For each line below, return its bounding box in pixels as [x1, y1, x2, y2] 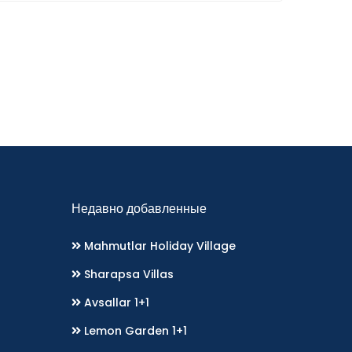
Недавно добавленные [71, 200, 207, 218]
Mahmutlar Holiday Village [81, 238, 236, 255]
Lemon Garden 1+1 [81, 323, 187, 339]
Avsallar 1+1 [81, 295, 149, 311]
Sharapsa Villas [81, 266, 174, 283]
